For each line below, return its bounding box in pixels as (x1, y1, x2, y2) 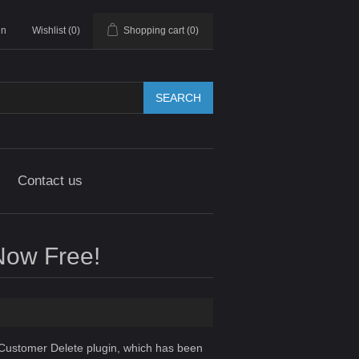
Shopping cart (123, 25, 184, 36)
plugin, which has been (83, 341, 203, 354)
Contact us (17, 173, 83, 188)
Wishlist (32, 25, 66, 36)
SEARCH (155, 91, 201, 104)
